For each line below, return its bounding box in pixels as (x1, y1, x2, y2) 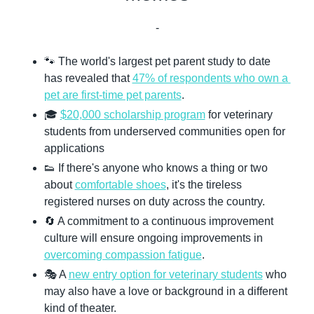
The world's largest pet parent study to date (55, 55, 271, 67)
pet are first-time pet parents (43, 88, 182, 101)
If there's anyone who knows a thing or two (55, 161, 268, 174)
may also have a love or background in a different (43, 285, 287, 297)
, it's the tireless (165, 178, 242, 191)
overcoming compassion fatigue (43, 248, 202, 261)
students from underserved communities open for (43, 125, 285, 137)
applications (43, 142, 104, 154)
